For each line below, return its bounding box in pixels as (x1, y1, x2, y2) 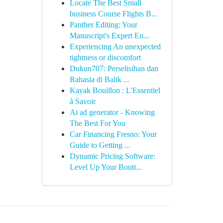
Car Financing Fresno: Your (69, 130, 157, 138)
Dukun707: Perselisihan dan (69, 64, 158, 73)
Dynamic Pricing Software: (69, 152, 155, 160)
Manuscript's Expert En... (69, 31, 149, 40)
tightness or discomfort (69, 53, 141, 62)
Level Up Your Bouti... (69, 163, 142, 171)
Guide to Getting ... (69, 141, 130, 149)
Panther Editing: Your (69, 20, 137, 29)
